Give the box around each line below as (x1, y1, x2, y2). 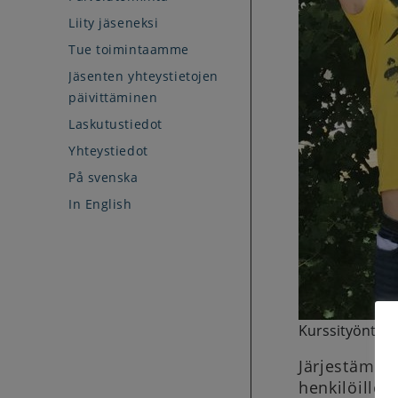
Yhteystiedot (68, 142, 148, 159)
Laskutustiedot (68, 115, 163, 132)
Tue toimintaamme (68, 41, 189, 58)
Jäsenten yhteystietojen (68, 68, 219, 84)
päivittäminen (68, 89, 158, 106)
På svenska (68, 169, 139, 186)
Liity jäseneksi (68, 14, 159, 31)
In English (68, 195, 132, 212)
